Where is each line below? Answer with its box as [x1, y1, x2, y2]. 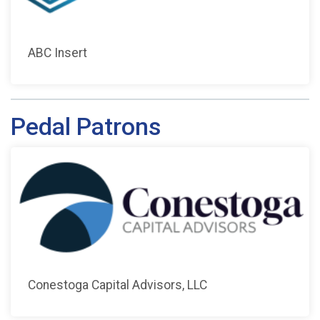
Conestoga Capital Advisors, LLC [28, 277, 207, 292]
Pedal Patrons [11, 112, 161, 141]
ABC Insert [28, 45, 87, 60]
